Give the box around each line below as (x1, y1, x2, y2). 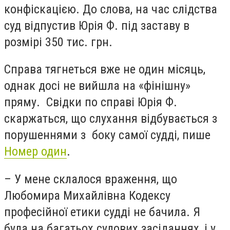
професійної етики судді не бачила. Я (4, 204, 200, 219)
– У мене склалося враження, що (4, 171, 177, 186)
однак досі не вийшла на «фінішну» (4, 79, 190, 93)
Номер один (4, 144, 67, 159)
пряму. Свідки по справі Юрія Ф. (4, 95, 177, 110)
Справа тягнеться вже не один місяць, (4, 62, 205, 77)
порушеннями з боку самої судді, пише (4, 128, 210, 143)
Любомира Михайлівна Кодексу (4, 188, 170, 203)
